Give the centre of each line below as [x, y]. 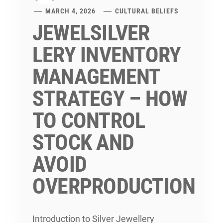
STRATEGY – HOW [110, 99]
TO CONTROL [89, 121]
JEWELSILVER [91, 33]
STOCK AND [83, 143]
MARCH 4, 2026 [71, 11]
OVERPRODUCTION [114, 186]
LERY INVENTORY [107, 55]
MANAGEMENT [96, 77]
